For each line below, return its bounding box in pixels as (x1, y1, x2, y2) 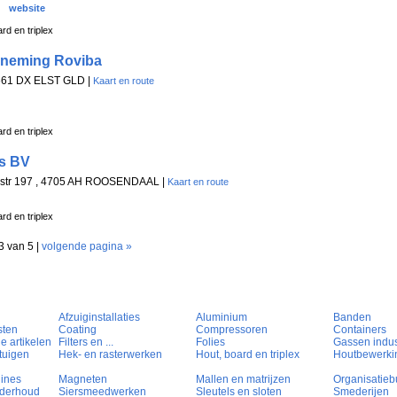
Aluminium (196, 311, 247, 324)
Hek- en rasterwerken (58, 348, 162, 362)
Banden (333, 311, 371, 324)
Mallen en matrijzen (196, 373, 291, 386)
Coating (58, 323, 97, 337)
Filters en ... (58, 336, 113, 349)
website (9, 3, 45, 13)
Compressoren (196, 323, 268, 337)
